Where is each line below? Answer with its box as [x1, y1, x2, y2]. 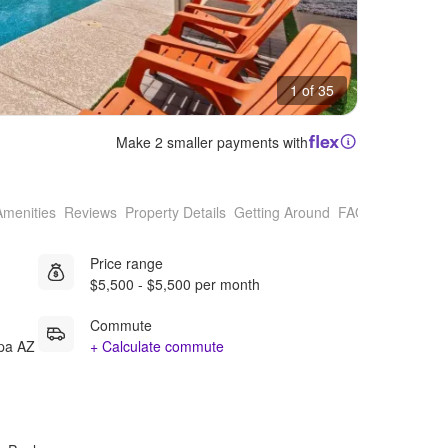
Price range [90, 252, 163, 273]
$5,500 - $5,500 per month [90, 273, 260, 294]
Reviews [64, 202, 117, 223]
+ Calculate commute [90, 335, 224, 356]
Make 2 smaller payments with [116, 131, 309, 152]
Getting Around [234, 202, 330, 223]
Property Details [125, 202, 226, 223]
